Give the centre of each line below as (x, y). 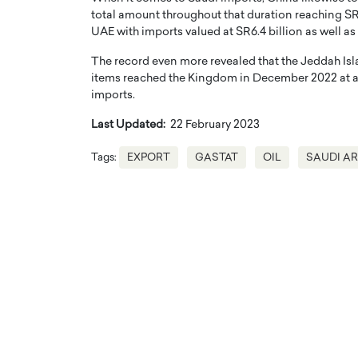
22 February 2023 (213, 125)
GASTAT (217, 158)
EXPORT (149, 158)
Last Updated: (128, 125)
